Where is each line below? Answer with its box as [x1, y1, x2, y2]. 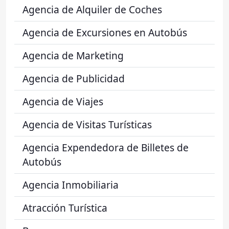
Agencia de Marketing [22, 49, 124, 62]
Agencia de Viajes [22, 95, 103, 108]
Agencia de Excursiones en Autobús [22, 26, 187, 39]
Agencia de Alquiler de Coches [22, 3, 162, 16]
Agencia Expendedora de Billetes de [22, 141, 189, 154]
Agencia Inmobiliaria [22, 178, 119, 192]
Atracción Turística [22, 201, 107, 215]
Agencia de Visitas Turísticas [22, 118, 152, 131]
